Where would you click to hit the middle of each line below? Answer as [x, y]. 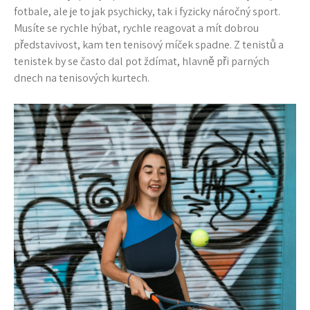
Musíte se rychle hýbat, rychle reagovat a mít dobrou [136, 28]
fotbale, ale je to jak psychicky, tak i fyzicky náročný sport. [147, 11]
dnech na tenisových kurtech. [82, 78]
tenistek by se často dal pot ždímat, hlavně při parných [142, 61]
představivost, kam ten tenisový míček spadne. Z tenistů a [149, 45]
